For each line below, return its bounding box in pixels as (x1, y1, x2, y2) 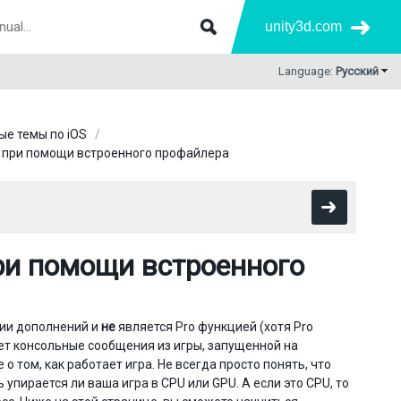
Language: (278, 64, 336, 78)
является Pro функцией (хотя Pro (115, 320, 313, 334)
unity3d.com (265, 19, 342, 34)
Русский (336, 64, 379, 78)
